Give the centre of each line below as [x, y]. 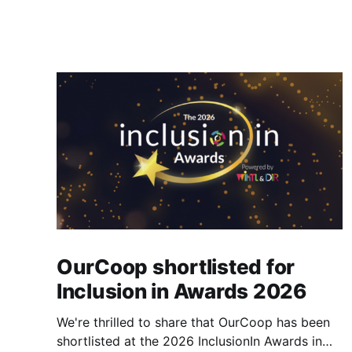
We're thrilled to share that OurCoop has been [193, 323]
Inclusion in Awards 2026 [181, 291]
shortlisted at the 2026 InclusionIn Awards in [189, 341]
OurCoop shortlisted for [176, 267]
